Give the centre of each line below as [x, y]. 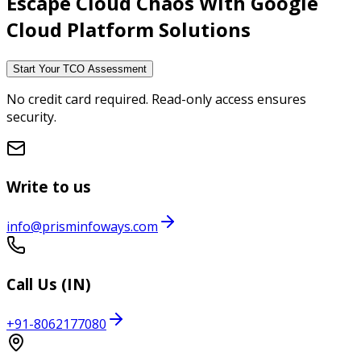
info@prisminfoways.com [82, 227]
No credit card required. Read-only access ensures [156, 99]
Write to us [49, 187]
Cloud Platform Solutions [129, 29]
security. [31, 116]
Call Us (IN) [49, 284]
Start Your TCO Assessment [80, 68]
